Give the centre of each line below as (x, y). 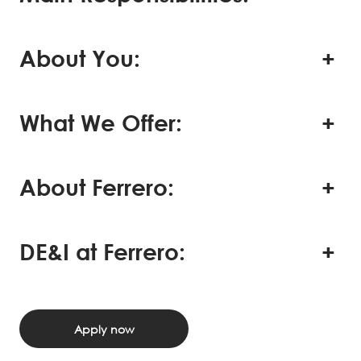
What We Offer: (101, 122)
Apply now (104, 329)
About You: (80, 58)
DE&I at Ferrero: (102, 251)
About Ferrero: (97, 187)
